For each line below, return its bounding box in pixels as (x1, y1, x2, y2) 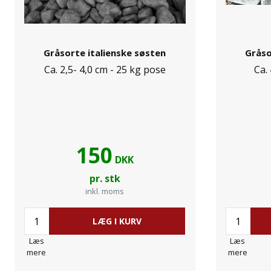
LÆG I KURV (92, 215, 142, 227)
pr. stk (89, 172, 120, 185)
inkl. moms (85, 186, 125, 197)
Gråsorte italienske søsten (44, 47, 166, 59)
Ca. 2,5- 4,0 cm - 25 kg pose (44, 63, 166, 76)
